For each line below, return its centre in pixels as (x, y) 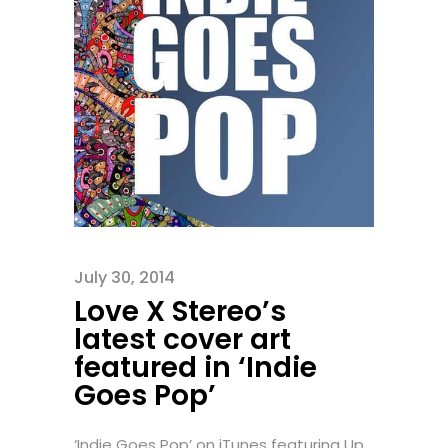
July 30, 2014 (124, 277)
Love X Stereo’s (180, 311)
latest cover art (182, 339)
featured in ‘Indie (195, 367)
